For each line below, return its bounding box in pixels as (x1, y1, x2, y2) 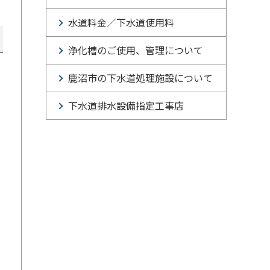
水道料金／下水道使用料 (68, 15, 174, 30)
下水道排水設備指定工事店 (68, 98, 184, 113)
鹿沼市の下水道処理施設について (68, 71, 213, 85)
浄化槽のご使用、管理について (68, 43, 203, 57)
